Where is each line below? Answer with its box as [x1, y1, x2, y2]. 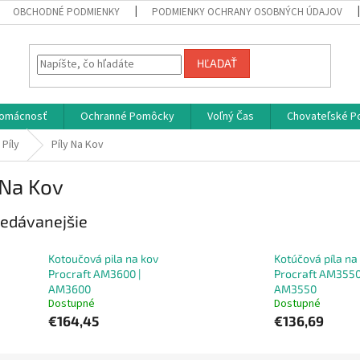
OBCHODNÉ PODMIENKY [13, 5, 121, 19]
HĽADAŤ [197, 56, 238, 71]
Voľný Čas [207, 108, 254, 125]
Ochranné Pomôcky [80, 108, 174, 125]
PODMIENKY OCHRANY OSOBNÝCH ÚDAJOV [152, 5, 343, 19]
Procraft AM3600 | [48, 267, 141, 281]
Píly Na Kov [51, 137, 104, 153]
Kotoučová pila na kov [48, 252, 158, 266]
